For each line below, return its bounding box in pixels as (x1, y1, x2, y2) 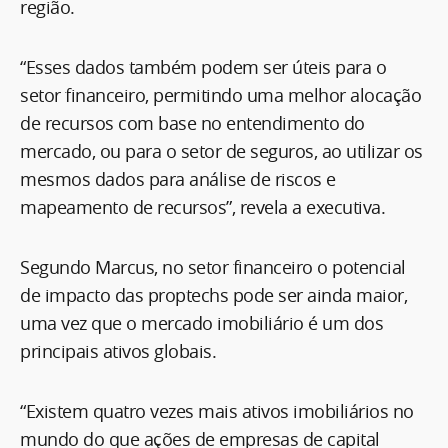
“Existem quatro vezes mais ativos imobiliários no (20, 398, 414, 423)
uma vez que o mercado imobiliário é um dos (20, 310, 383, 335)
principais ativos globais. (20, 338, 221, 363)
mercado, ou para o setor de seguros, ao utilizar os (20, 138, 423, 163)
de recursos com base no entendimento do (20, 110, 365, 135)
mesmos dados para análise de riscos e (20, 166, 336, 191)
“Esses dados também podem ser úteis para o (20, 54, 386, 79)
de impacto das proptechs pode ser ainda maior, (20, 282, 407, 307)
